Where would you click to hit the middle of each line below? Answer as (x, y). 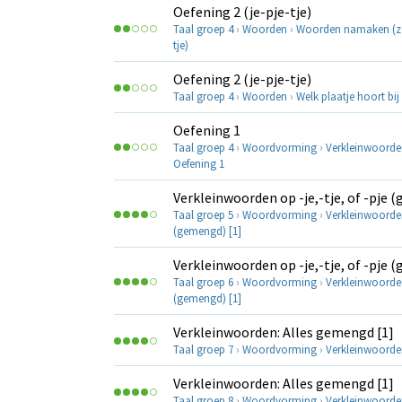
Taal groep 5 (203, 215)
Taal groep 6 (203, 283)
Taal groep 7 (203, 350)
